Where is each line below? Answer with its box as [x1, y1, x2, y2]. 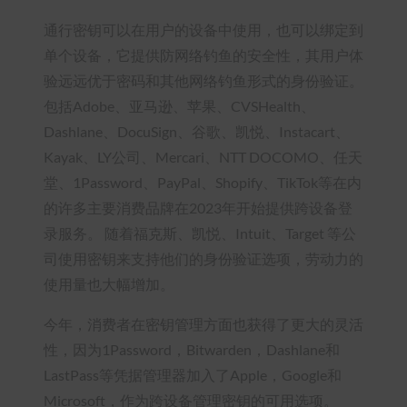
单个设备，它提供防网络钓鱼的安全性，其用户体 [44, 45, 363, 64]
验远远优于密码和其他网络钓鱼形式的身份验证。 [44, 71, 363, 89]
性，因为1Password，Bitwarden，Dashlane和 [44, 340, 340, 358]
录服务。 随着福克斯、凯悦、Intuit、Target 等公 [44, 223, 356, 242]
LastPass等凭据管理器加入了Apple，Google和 [44, 365, 342, 383]
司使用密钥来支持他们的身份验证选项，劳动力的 [44, 249, 363, 267]
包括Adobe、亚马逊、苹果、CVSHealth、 [44, 96, 315, 114]
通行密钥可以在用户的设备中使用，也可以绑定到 [44, 20, 363, 38]
